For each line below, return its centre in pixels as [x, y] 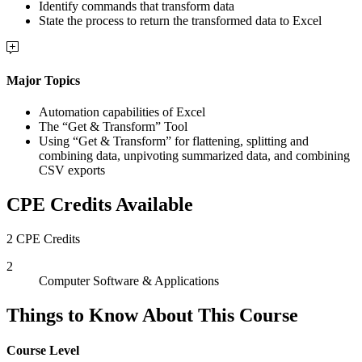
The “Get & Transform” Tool [113, 127]
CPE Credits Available [100, 205]
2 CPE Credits [43, 239]
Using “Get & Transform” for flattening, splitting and [174, 141]
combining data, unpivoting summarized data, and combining [194, 156]
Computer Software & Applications [129, 281]
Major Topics [43, 81]
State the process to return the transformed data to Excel [180, 20]
